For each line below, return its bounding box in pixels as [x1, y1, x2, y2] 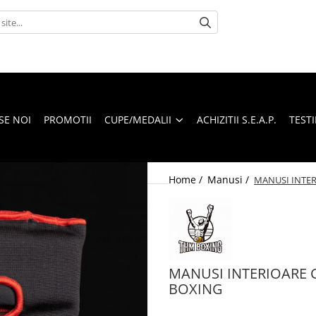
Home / [169, 173, 205, 187]
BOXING [169, 279, 223, 299]
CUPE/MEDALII [104, 113, 171, 127]
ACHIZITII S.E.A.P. [197, 113, 276, 127]
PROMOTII [44, 113, 92, 127]
